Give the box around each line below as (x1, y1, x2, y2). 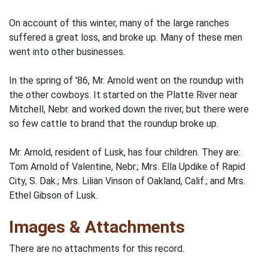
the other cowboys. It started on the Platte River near (9, 89, 237, 100)
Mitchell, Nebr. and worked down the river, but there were (9, 103, 249, 115)
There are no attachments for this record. (9, 243, 184, 254)
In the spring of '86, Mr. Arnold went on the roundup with (9, 75, 243, 86)
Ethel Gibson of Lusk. (9, 190, 98, 201)
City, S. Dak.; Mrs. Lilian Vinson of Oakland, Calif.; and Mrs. (9, 175, 245, 187)
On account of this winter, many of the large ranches (9, 17, 229, 29)
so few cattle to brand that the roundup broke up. (9, 118, 218, 129)
